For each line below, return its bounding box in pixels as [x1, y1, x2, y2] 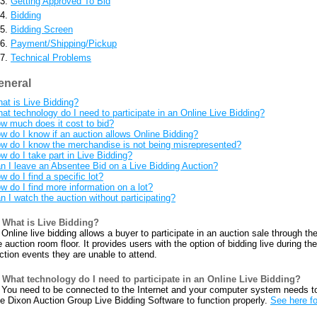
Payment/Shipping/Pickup [11, 38, 117, 49]
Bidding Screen [11, 24, 73, 35]
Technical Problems [11, 52, 91, 63]
